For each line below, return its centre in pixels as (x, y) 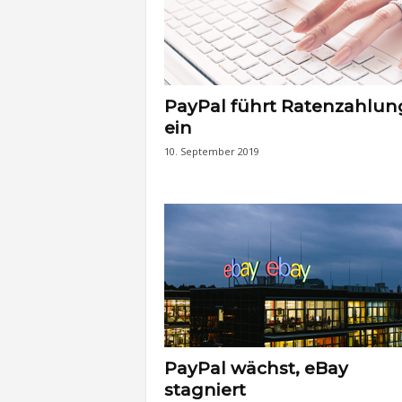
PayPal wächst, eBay (256, 368)
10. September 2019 (211, 151)
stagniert (205, 389)
